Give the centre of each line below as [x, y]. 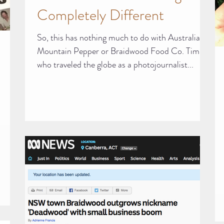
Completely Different [100, 15]
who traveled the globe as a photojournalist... [115, 64]
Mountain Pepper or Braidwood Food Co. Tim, [111, 51]
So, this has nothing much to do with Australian [121, 37]
